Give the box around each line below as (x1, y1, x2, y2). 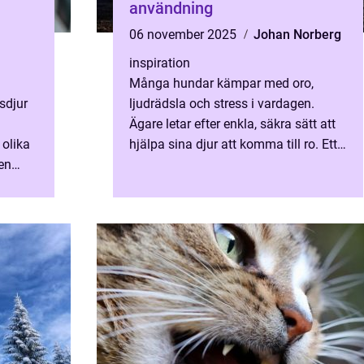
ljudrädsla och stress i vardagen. (129, 96, 314, 111)
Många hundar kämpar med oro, (129, 76, 314, 91)
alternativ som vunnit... (129, 157, 260, 172)
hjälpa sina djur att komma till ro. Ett (129, 136, 337, 152)
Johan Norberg (253, 27, 341, 42)
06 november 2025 (129, 27, 240, 42)
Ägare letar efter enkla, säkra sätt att (129, 116, 336, 132)
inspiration (129, 55, 190, 71)
